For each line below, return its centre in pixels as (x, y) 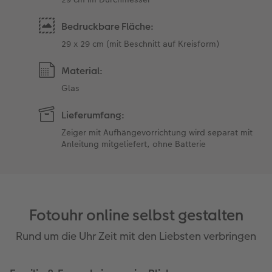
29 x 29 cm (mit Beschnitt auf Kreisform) (141, 44)
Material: (82, 71)
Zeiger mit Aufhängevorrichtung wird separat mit (157, 133)
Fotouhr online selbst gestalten (136, 215)
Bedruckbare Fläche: (108, 27)
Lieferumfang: (93, 115)
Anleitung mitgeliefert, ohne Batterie (134, 144)
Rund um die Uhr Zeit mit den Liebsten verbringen (136, 236)
